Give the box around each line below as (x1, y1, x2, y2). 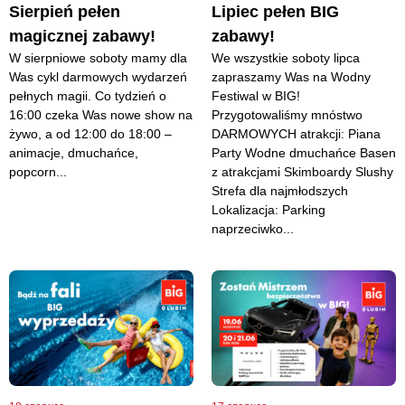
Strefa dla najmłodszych (212, 184, 348, 199)
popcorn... (9, 165, 67, 180)
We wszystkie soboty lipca (212, 51, 360, 66)
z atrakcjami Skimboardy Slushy (212, 165, 393, 180)
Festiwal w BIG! (212, 89, 300, 104)
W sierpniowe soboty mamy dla (9, 51, 187, 66)
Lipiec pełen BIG (212, 3, 339, 22)
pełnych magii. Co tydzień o (9, 89, 166, 104)
